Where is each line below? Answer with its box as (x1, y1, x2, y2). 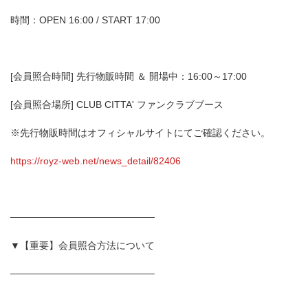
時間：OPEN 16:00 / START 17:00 (10, 14, 160, 25)
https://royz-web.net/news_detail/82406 (10, 155, 181, 166)
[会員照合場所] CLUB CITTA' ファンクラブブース (10, 99, 223, 110)
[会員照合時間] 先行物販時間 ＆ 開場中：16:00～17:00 (10, 71, 247, 82)
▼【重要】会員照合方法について (10, 240, 155, 251)
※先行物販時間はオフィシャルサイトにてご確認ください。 (10, 127, 270, 138)
